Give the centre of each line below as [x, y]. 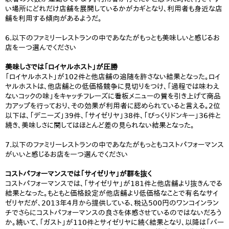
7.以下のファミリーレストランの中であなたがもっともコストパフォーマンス [114, 145]
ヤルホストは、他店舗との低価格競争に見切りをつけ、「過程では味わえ [112, 86]
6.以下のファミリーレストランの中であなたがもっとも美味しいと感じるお [112, 38]
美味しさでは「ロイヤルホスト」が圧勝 [61, 67]
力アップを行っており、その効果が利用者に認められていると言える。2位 [113, 106]
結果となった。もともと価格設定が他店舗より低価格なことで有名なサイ [112, 193]
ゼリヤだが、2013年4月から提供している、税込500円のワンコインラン [112, 203]
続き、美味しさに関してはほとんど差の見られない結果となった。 [100, 125]
